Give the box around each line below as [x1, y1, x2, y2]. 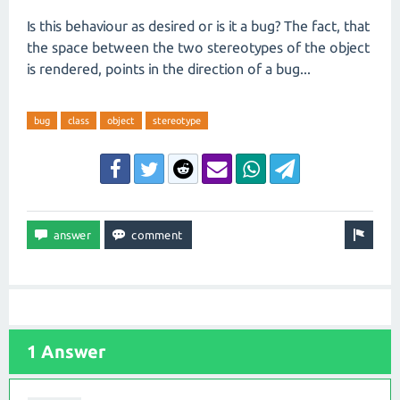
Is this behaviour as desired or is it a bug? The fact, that [27, 18, 370, 34]
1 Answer [27, 341, 105, 362]
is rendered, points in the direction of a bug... [27, 61, 311, 77]
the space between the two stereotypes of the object [27, 39, 370, 55]
